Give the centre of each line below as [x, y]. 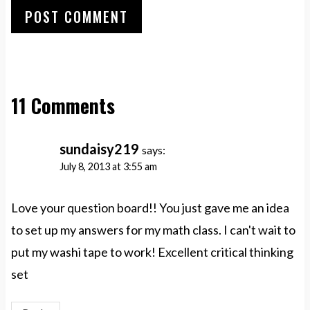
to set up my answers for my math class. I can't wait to [153, 229]
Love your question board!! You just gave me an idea [150, 207]
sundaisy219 [99, 149]
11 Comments [63, 106]
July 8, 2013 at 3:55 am [108, 167]
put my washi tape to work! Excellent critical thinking [152, 252]
